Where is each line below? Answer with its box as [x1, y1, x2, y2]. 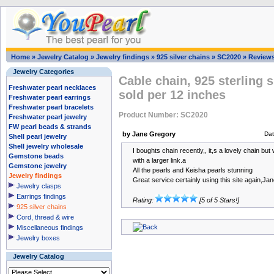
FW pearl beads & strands [9, 123, 91, 130]
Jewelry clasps [17, 182, 61, 190]
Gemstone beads [9, 152, 64, 160]
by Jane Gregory [122, 130, 176, 138]
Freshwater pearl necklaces [9, 84, 96, 91]
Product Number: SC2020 [119, 110, 208, 119]
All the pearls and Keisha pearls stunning [133, 166, 253, 174]
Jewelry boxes [17, 234, 60, 242]
